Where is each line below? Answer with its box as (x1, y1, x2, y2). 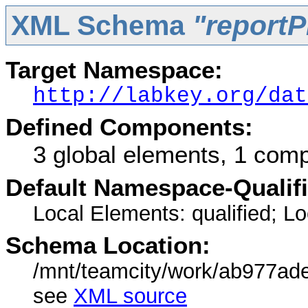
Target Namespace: (5, 56, 223, 83)
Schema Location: (5, 232, 210, 258)
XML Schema (10, 9, 192, 41)
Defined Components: (5, 113, 253, 140)
